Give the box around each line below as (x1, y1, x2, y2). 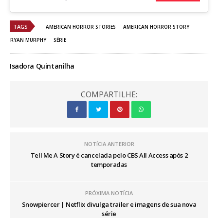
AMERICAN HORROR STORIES (46, 23, 116, 31)
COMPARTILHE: (81, 89, 137, 100)
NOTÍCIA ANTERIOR (84, 140, 134, 148)
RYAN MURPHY (10, 36, 46, 44)
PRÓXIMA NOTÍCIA (85, 189, 133, 197)
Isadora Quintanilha (10, 61, 75, 71)
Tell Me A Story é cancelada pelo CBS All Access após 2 (30, 151, 188, 160)
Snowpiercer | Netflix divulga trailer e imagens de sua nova (21, 200, 197, 209)
